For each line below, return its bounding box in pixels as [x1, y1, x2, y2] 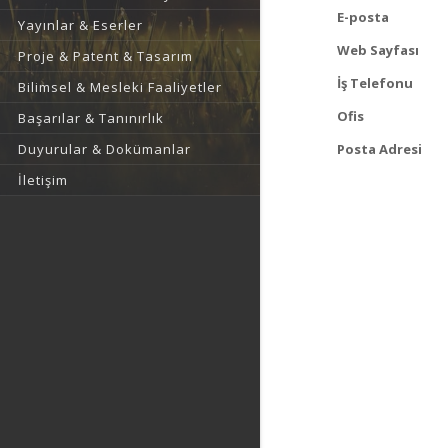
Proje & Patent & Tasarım [18, 47, 193, 65]
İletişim [18, 171, 68, 189]
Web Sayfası [337, 41, 419, 59]
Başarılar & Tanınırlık [18, 109, 164, 127]
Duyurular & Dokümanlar [18, 140, 191, 158]
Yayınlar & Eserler [18, 16, 143, 34]
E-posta [337, 8, 389, 26]
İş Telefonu [337, 74, 413, 92]
